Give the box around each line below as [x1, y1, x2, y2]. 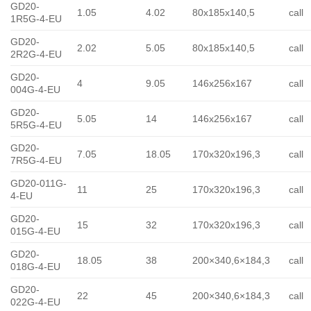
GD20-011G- [10, 178, 67, 190]
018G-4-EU [10, 261, 60, 273]
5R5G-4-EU [10, 119, 62, 131]
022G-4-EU [10, 296, 60, 308]
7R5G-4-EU [10, 155, 62, 167]
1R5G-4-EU [10, 13, 62, 25]
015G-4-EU [10, 226, 60, 237]
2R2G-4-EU [10, 49, 62, 60]
